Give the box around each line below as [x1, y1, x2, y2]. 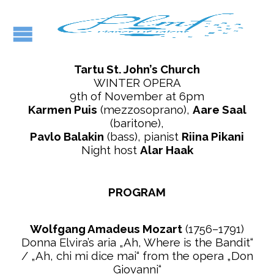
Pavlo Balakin [30, 130, 104, 143]
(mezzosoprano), [97, 103, 193, 116]
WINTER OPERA [93, 76, 181, 89]
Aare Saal [192, 103, 246, 116]
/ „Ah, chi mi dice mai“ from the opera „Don [21, 249, 253, 262]
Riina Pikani [182, 130, 244, 143]
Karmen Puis [28, 103, 97, 116]
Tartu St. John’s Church [74, 62, 200, 76]
